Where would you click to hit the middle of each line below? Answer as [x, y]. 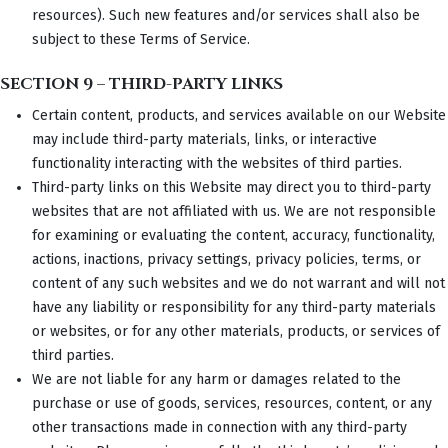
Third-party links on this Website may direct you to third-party [231, 187]
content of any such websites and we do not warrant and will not [238, 283]
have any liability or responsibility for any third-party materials [234, 307]
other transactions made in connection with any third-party [219, 427]
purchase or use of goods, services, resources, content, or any [232, 403]
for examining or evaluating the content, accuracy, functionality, [233, 235]
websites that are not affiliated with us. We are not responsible [234, 211]
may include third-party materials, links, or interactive [204, 139]
